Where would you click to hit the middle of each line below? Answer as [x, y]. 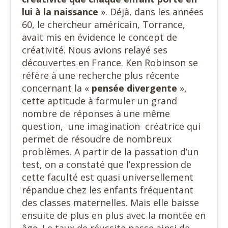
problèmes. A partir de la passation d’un [110, 152]
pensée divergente [135, 88]
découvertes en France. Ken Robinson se [110, 63]
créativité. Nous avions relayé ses [94, 50]
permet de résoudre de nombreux [96, 139]
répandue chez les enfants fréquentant [107, 190]
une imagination [104, 126]
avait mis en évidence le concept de [99, 37]
